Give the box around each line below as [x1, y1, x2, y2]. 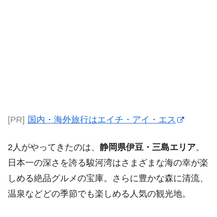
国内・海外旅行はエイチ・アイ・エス [28, 114, 176, 124]
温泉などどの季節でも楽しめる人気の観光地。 [8, 188, 191, 199]
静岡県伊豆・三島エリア [100, 142, 196, 152]
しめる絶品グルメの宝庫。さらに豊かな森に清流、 [8, 173, 208, 183]
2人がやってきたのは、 [8, 142, 100, 152]
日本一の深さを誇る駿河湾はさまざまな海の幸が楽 [8, 157, 208, 168]
